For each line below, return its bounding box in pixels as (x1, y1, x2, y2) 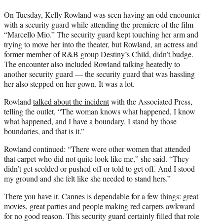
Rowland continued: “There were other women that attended (4, 143, 190, 154)
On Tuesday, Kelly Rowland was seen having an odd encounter (4, 9, 200, 20)
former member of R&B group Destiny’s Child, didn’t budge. (4, 48, 193, 59)
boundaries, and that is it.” (4, 125, 84, 136)
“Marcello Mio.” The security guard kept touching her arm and (4, 29, 198, 39)
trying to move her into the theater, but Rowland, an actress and (4, 38, 198, 49)
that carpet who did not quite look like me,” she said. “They (4, 153, 189, 164)
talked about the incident (33, 96, 109, 107)
